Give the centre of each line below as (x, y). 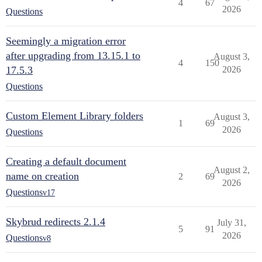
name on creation (42, 176)
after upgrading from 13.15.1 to (73, 56)
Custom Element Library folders (75, 116)
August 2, (231, 170)
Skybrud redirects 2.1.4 (56, 222)
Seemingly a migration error (66, 41)
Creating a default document (66, 161)
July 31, (231, 223)
